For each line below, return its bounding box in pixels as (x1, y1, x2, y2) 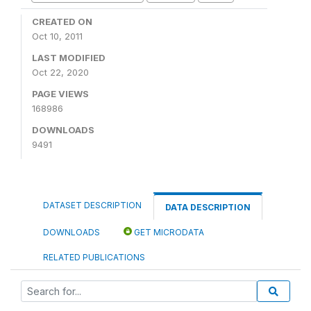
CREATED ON (32, 15, 92, 27)
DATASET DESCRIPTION (43, 199, 142, 210)
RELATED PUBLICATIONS (43, 251, 145, 262)
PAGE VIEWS (32, 87, 89, 99)
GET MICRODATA (132, 226, 204, 237)
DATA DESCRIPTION (165, 201, 251, 212)
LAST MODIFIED (32, 51, 106, 63)
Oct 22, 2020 (32, 66, 89, 78)
